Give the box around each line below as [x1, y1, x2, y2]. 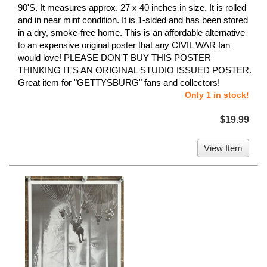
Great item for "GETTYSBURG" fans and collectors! [18, 77, 220, 88]
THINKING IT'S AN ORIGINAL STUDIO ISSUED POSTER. [18, 65, 252, 76]
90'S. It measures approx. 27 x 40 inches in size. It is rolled [18, 2, 246, 13]
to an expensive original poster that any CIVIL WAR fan [18, 40, 230, 51]
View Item [204, 143, 243, 154]
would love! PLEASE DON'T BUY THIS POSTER [18, 52, 211, 63]
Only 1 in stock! [185, 90, 249, 100]
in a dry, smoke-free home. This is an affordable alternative [18, 27, 245, 38]
